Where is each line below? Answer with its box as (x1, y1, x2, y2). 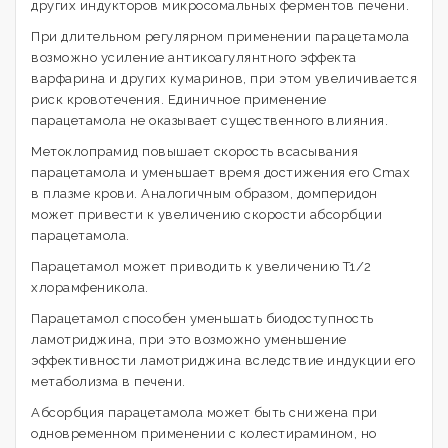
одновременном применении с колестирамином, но (31, 426, 377, 441)
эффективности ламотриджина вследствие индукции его (31, 353, 415, 368)
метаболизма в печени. (31, 374, 186, 389)
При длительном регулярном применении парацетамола (31, 29, 410, 44)
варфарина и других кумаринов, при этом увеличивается (31, 71, 417, 86)
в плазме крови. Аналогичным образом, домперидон (31, 186, 378, 201)
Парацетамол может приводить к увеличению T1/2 (31, 259, 372, 274)
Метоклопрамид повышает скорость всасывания (31, 144, 358, 159)
